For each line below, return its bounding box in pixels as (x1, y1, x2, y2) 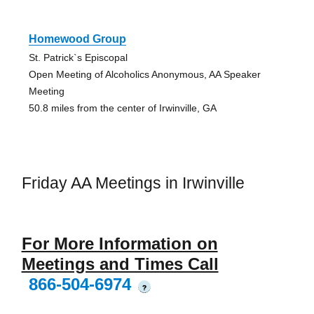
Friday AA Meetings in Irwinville (21, 173, 245, 192)
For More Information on (21, 234, 218, 254)
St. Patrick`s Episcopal (28, 51, 128, 63)
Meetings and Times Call (21, 254, 219, 274)
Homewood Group (28, 32, 126, 45)
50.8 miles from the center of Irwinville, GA (28, 102, 217, 114)
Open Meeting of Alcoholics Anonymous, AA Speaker (28, 68, 261, 80)
